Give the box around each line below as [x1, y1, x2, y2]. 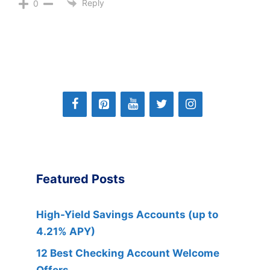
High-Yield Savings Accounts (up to [36, 208, 218, 221]
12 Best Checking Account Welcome [36, 247, 219, 260]
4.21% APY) [36, 225, 95, 237]
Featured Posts [36, 171, 125, 186]
